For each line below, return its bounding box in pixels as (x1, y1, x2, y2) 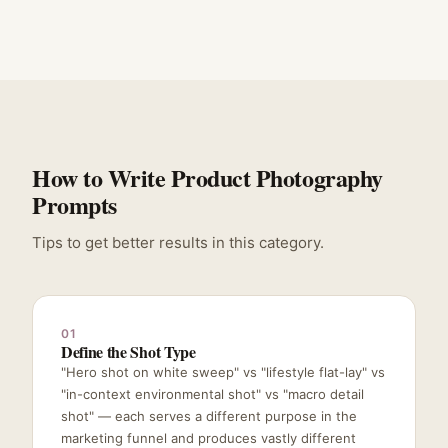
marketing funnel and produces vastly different (61, 429, 356, 446)
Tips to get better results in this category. (32, 232, 324, 252)
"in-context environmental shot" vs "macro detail (61, 385, 364, 402)
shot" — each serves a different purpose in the (61, 407, 357, 424)
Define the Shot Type (61, 339, 196, 363)
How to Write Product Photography (32, 159, 383, 195)
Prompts (32, 186, 117, 222)
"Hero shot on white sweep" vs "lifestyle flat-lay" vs (61, 363, 385, 380)
